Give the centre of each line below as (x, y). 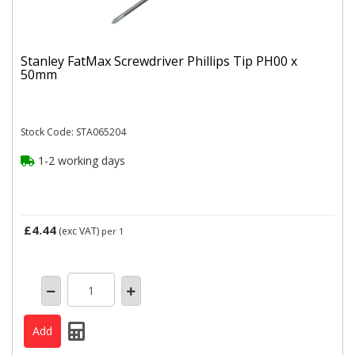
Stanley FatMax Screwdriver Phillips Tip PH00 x (159, 61)
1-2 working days (80, 160)
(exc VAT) (79, 231)
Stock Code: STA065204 (73, 132)
